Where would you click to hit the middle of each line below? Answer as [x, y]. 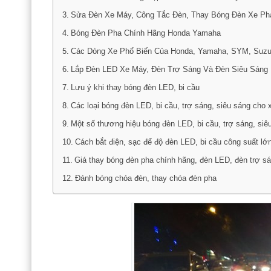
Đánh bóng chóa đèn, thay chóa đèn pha [145, 178]
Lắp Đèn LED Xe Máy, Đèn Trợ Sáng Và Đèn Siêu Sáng [169, 70]
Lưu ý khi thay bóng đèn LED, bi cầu [135, 88]
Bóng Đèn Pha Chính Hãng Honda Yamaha [145, 33]
